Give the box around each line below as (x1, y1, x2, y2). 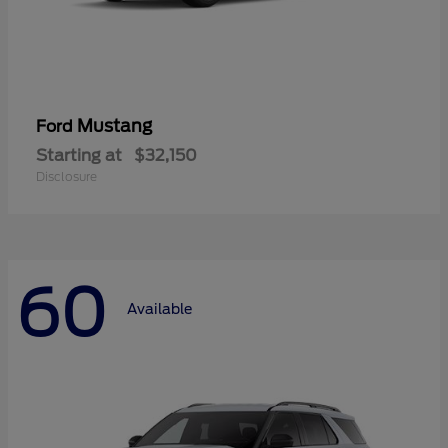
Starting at (36, 146, 122, 166)
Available (127, 300, 192, 317)
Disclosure (36, 169, 97, 185)
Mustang (77, 116, 152, 137)
